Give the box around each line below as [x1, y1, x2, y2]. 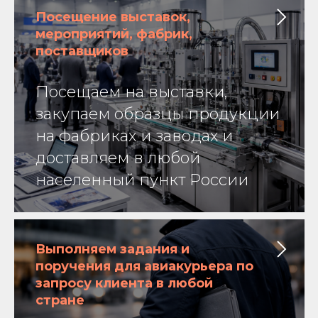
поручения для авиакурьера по [35, 258, 253, 275]
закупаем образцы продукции [35, 104, 280, 124]
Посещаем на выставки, [35, 82, 227, 102]
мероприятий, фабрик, [35, 26, 192, 43]
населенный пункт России [35, 170, 248, 190]
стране [35, 292, 84, 309]
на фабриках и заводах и [35, 126, 233, 146]
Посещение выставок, [35, 9, 190, 26]
